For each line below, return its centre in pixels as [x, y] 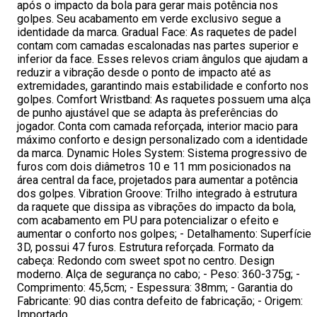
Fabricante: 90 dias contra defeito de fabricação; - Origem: [160, 301]
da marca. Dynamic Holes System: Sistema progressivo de [162, 153]
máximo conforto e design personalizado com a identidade [162, 140]
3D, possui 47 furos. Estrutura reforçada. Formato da [145, 247]
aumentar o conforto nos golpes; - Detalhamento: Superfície [164, 234]
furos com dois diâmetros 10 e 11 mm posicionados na [154, 167]
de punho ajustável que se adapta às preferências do [148, 113]
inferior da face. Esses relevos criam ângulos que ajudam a [162, 59]
